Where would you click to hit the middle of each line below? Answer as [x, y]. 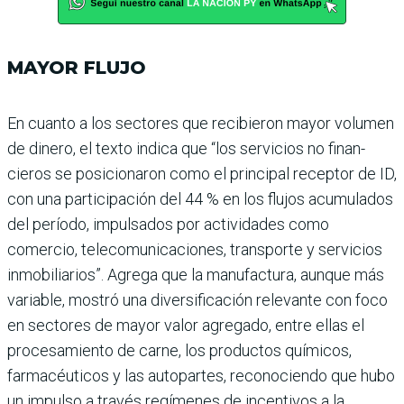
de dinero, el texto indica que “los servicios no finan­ [186, 148]
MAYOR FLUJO [77, 67]
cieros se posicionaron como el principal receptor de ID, [202, 173]
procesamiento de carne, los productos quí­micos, [179, 350]
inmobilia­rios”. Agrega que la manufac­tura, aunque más [196, 274]
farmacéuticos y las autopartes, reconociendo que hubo [201, 375]
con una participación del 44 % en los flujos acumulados [200, 198]
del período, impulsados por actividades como [168, 224]
